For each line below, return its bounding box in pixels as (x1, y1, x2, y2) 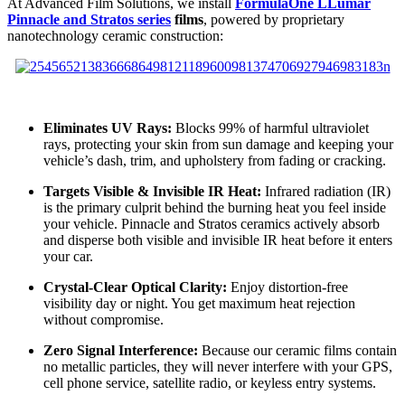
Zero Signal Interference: (43, 342, 198, 358)
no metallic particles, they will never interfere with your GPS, (43, 358, 392, 374)
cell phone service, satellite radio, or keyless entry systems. (43, 374, 376, 391)
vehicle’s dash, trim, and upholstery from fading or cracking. (43, 152, 386, 168)
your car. (43, 248, 93, 264)
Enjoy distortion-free (227, 278, 348, 295)
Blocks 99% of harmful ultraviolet (172, 119, 369, 136)
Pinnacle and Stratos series (7, 11, 171, 27)
